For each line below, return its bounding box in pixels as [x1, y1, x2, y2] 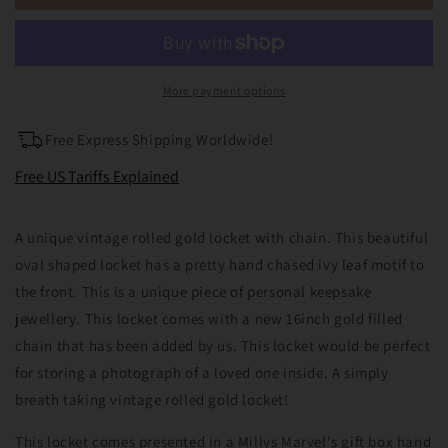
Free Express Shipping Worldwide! [45, 130, 274, 150]
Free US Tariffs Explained [15, 166, 179, 188]
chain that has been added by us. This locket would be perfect [15, 335, 431, 355]
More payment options [162, 82, 286, 98]
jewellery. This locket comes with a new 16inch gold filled [15, 308, 403, 328]
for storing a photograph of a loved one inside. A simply [15, 362, 389, 382]
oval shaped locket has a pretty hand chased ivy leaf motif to [15, 254, 425, 274]
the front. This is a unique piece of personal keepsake [15, 281, 372, 301]
